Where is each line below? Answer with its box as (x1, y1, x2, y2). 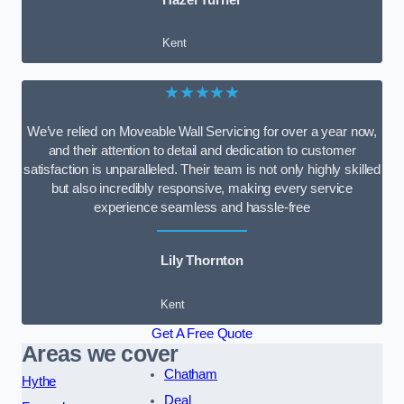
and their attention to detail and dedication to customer (48, 142, 356, 158)
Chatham (163, 366, 217, 381)
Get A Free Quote (151, 326, 252, 341)
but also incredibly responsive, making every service (50, 180, 353, 196)
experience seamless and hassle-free (94, 199, 310, 215)
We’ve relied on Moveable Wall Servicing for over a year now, (26, 124, 378, 139)
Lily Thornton (160, 253, 244, 269)
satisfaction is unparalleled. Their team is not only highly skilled (23, 161, 381, 177)
